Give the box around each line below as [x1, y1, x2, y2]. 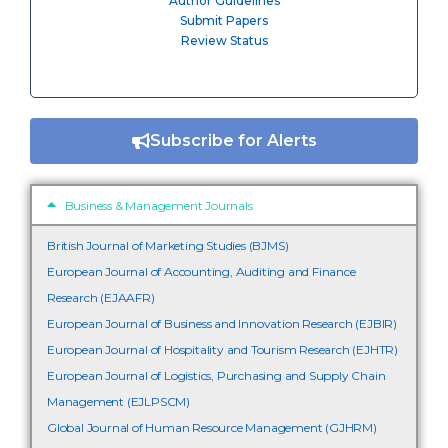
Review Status [180, 32, 268, 48]
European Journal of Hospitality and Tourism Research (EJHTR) [47, 341, 398, 357]
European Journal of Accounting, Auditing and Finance [47, 263, 356, 279]
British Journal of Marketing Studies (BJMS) [47, 237, 289, 253]
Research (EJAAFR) [47, 289, 155, 305]
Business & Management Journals [64, 197, 253, 213]
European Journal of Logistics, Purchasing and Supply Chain [47, 367, 386, 383]
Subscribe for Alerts [149, 130, 317, 150]
